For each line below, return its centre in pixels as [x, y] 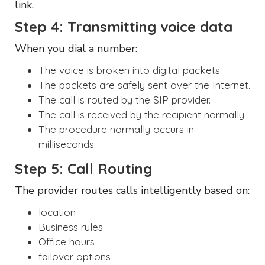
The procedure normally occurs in [116, 129]
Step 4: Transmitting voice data [124, 26]
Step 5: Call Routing [83, 168]
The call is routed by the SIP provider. [125, 99]
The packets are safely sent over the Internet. [144, 85]
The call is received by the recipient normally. [142, 114]
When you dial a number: [76, 48]
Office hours [67, 241]
